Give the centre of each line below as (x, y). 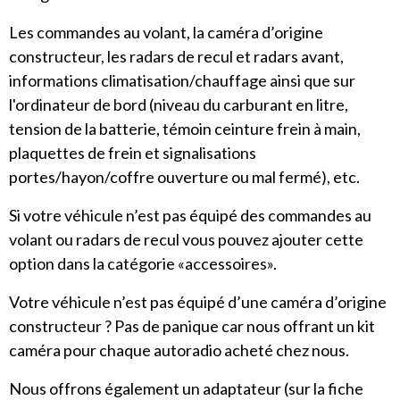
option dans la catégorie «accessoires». (143, 264)
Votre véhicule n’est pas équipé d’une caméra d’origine (198, 302)
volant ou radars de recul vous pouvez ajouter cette (186, 240)
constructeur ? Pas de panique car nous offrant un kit (192, 326)
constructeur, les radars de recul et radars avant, (176, 57)
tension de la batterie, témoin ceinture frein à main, (185, 129)
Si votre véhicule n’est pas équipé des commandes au (190, 216)
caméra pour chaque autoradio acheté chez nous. (179, 350)
